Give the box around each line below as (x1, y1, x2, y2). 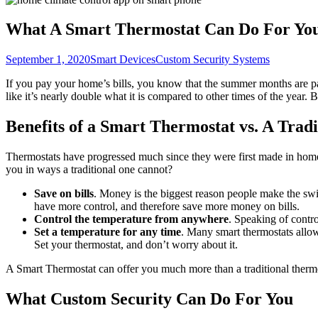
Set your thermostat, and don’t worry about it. (34, 238, 238, 251)
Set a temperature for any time (34, 226, 181, 238)
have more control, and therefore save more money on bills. (34, 200, 302, 213)
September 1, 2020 (6, 53, 90, 66)
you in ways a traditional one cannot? (6, 163, 172, 176)
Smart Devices (90, 53, 155, 66)
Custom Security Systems (155, 53, 270, 66)
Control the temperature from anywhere (34, 213, 229, 226)
